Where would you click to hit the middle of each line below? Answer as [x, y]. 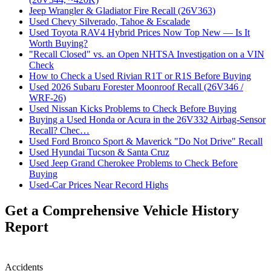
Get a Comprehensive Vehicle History [122, 210]
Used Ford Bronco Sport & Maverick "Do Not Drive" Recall [146, 142]
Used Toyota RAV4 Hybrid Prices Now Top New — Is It [139, 33]
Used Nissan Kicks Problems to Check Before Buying [133, 109]
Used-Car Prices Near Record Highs [99, 185]
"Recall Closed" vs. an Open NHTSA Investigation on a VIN [147, 54]
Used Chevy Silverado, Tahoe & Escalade [109, 22]
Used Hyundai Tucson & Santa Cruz [99, 152]
